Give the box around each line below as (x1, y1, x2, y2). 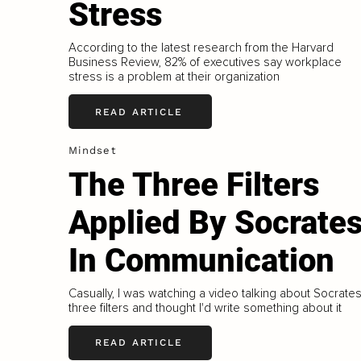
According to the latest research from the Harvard (68, 40, 334, 56)
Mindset (68, 144, 117, 157)
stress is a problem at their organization (68, 69, 280, 85)
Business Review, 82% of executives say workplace (68, 55, 342, 70)
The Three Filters (68, 166, 319, 204)
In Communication (68, 242, 334, 280)
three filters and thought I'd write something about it (68, 300, 342, 315)
